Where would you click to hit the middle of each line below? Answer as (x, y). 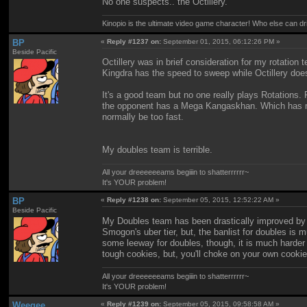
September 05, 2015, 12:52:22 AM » (221, 200)
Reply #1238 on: (134, 200)
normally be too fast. (143, 117)
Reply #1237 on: (134, 41)
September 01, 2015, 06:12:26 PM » (221, 41)
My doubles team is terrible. (158, 150)
